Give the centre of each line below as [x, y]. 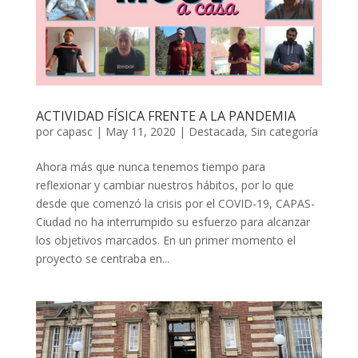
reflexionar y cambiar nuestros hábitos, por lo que [165, 185]
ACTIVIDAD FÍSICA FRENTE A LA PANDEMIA [165, 115]
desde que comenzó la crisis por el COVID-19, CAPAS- [175, 203]
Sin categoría [284, 131]
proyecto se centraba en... [102, 258]
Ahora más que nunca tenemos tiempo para [150, 166]
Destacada [216, 131]
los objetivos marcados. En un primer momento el [165, 240]
